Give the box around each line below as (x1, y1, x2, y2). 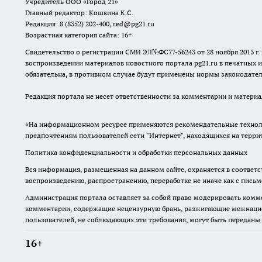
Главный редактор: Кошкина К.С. (25, 8, 133, 18)
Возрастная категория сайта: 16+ (25, 30, 132, 40)
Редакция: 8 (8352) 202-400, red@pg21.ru (25, 19, 154, 29)
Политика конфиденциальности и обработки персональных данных (25, 148, 247, 157)
